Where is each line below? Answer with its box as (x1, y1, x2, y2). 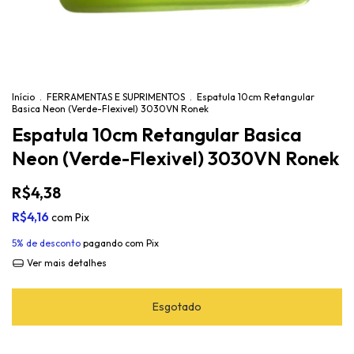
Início (12, 91, 35, 103)
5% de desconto (12, 237, 81, 249)
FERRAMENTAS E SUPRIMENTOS (47, 91, 185, 103)
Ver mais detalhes (24, 257, 107, 269)
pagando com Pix (81, 237, 159, 249)
